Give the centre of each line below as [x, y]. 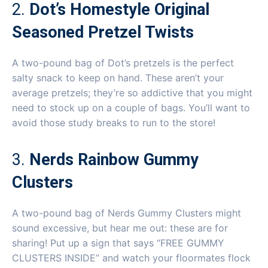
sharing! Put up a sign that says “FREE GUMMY [118, 243]
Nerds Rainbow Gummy [114, 159]
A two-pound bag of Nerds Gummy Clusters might [127, 213]
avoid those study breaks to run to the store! [114, 122]
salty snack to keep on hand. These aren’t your [118, 77]
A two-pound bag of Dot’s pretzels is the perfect [123, 63]
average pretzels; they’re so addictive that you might [132, 92]
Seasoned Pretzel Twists [103, 32]
